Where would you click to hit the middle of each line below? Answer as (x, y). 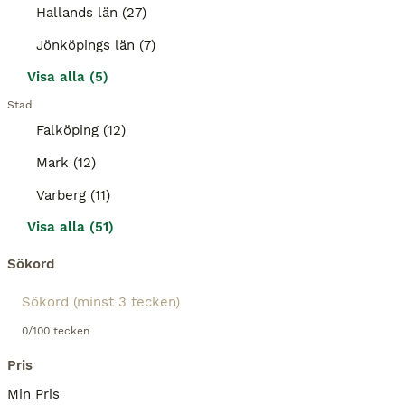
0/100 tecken (56, 331)
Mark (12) (66, 163)
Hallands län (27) (91, 13)
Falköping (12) (81, 130)
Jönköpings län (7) (96, 45)
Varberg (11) (73, 195)
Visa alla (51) (71, 227)
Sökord (31, 264)
